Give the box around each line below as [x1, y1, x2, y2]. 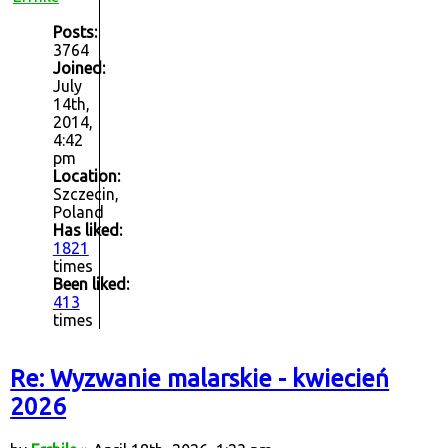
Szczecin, [52, 185, 119, 204]
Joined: [52, 59, 105, 78]
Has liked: [52, 221, 122, 240]
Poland [52, 203, 104, 222]
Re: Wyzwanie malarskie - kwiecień [10, 364, 390, 392]
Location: [52, 167, 120, 186]
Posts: [52, 23, 97, 42]
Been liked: [52, 275, 129, 294]
